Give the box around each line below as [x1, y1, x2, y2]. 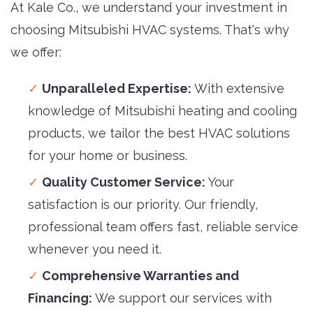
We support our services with [92, 290, 272, 305]
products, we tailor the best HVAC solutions [28, 125, 290, 140]
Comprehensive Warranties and [42, 268, 239, 283]
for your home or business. [28, 147, 187, 163]
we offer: [10, 44, 61, 59]
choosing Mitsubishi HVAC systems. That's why [10, 22, 289, 37]
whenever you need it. [28, 241, 161, 256]
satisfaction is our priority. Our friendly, [28, 196, 258, 212]
